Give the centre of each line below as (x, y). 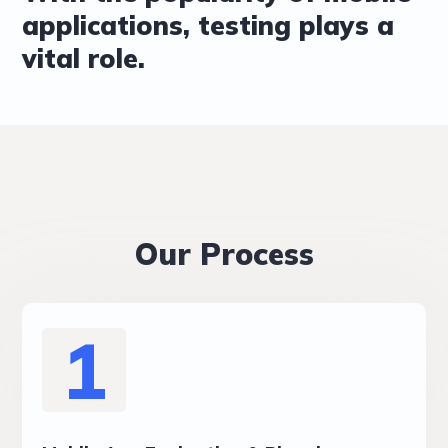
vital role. (84, 59)
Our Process (224, 254)
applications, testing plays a (208, 26)
